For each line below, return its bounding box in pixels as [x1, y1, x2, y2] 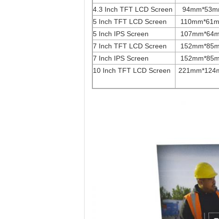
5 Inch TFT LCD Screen [93, 18, 167, 25]
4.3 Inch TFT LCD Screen [93, 5, 173, 13]
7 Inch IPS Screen [93, 54, 149, 62]
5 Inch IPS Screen [93, 30, 149, 38]
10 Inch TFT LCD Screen [93, 66, 171, 74]
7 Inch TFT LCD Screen [93, 42, 167, 50]
